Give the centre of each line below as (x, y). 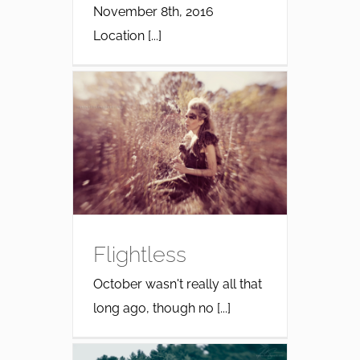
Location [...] (127, 35)
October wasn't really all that (177, 284)
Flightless (139, 254)
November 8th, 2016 (153, 11)
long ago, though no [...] (162, 308)
